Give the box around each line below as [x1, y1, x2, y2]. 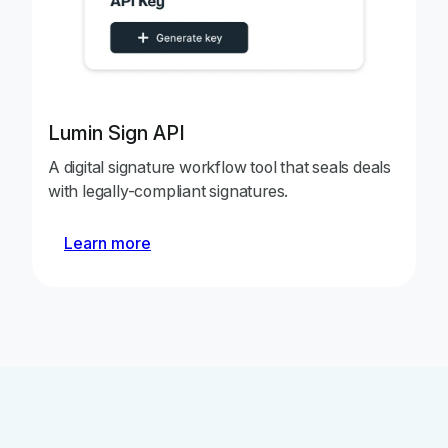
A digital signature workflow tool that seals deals [48, 156, 391, 177]
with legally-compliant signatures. [48, 180, 289, 201]
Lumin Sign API [48, 120, 185, 145]
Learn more [64, 232, 151, 253]
